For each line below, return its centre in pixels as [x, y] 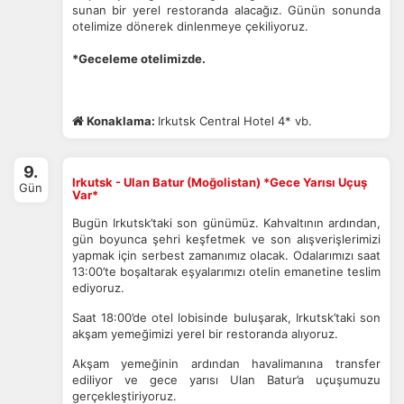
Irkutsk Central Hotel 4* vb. [234, 121]
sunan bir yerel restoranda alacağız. [180, 10]
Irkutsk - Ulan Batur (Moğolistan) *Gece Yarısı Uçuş [219, 182]
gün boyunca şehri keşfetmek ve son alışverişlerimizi [226, 239]
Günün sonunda [335, 10]
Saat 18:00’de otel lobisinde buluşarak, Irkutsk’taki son [226, 317]
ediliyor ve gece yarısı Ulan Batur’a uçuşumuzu [226, 380]
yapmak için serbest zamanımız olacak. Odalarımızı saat [226, 255]
